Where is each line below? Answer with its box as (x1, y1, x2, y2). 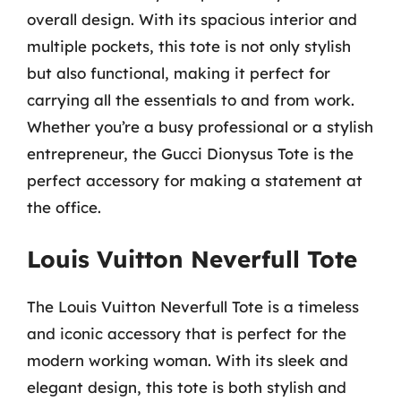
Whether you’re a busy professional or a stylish (27, 116, 373, 136)
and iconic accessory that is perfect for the (27, 324, 346, 343)
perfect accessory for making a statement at (27, 170, 363, 190)
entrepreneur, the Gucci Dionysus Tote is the (27, 143, 354, 163)
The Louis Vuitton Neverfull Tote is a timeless (27, 297, 359, 316)
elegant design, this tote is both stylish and (27, 378, 346, 397)
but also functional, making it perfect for (27, 63, 330, 82)
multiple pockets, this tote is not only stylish (27, 36, 351, 55)
